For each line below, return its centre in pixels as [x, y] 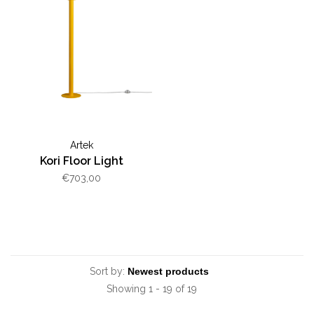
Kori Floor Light [81, 161]
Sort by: [107, 272]
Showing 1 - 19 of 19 [152, 289]
